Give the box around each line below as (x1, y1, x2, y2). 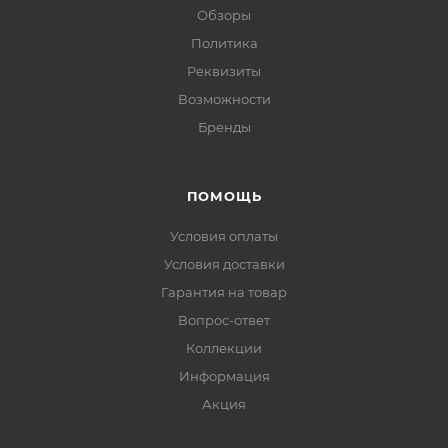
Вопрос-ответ (178, 312, 270, 328)
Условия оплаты (170, 228, 278, 244)
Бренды (197, 119, 251, 135)
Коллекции (186, 340, 262, 356)
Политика (190, 35, 258, 51)
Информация (178, 368, 270, 384)
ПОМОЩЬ (186, 188, 262, 204)
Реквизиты (187, 63, 261, 79)
